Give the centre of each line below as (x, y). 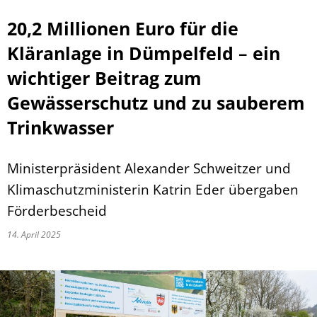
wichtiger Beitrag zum (104, 78)
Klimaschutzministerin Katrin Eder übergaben (153, 189)
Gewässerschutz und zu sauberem (156, 103)
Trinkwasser (60, 127)
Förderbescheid (57, 211)
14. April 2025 (36, 235)
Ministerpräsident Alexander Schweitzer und (149, 168)
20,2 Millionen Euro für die (123, 28)
